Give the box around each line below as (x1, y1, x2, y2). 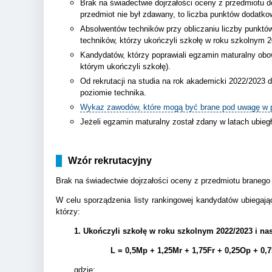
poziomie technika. (80, 87, 146, 97)
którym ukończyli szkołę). (80, 61, 171, 71)
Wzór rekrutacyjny (68, 155, 152, 166)
